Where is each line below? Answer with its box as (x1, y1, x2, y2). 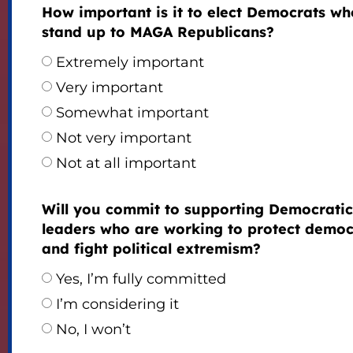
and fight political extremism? (41, 240, 261, 258)
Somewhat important (55, 104, 209, 122)
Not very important (55, 129, 191, 147)
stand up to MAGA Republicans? (41, 23, 274, 42)
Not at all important (55, 154, 196, 173)
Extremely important (55, 54, 204, 72)
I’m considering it (55, 295, 179, 314)
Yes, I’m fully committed (55, 270, 226, 288)
